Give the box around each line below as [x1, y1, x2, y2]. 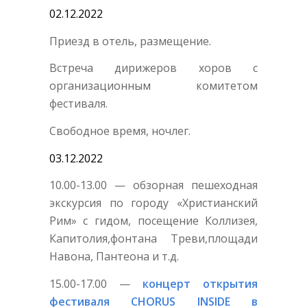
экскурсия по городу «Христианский [49, 195, 258, 211]
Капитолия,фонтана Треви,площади [49, 231, 258, 247]
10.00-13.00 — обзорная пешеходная [49, 177, 258, 193]
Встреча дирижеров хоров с [49, 60, 258, 76]
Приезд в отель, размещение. [49, 33, 211, 49]
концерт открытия [143, 275, 258, 291]
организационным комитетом [49, 78, 258, 94]
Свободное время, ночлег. [49, 123, 191, 138]
